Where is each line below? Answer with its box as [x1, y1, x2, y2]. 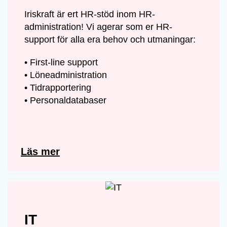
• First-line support [24, 57, 98, 68]
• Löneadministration [24, 70, 107, 81]
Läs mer [21, 145, 60, 157]
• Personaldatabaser [24, 95, 107, 106]
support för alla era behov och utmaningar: [24, 34, 196, 45]
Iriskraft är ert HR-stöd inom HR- [24, 9, 156, 20]
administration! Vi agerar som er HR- [24, 22, 173, 32]
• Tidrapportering [24, 83, 92, 93]
